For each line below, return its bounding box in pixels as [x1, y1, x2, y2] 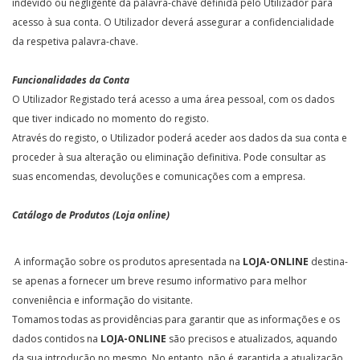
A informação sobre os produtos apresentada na [12, 255, 243, 268]
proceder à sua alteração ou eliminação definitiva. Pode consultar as [12, 150, 325, 164]
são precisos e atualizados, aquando [166, 332, 337, 346]
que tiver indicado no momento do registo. [12, 112, 209, 125]
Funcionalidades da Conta [12, 73, 129, 87]
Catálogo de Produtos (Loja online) [12, 208, 170, 222]
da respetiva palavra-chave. [12, 35, 138, 48]
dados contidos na [12, 332, 100, 346]
